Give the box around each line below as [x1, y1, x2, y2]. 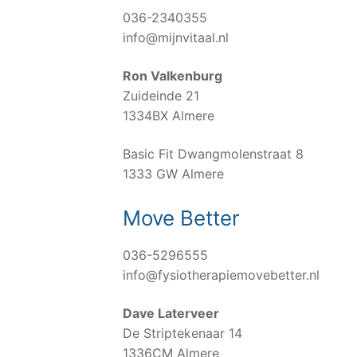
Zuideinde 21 [123, 88, 199, 104]
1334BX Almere [123, 108, 214, 124]
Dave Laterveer [123, 305, 219, 322]
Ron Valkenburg [123, 68, 222, 84]
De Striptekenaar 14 [123, 325, 242, 342]
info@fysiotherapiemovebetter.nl [123, 267, 320, 284]
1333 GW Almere [123, 165, 224, 182]
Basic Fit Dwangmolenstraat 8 [123, 145, 304, 162]
